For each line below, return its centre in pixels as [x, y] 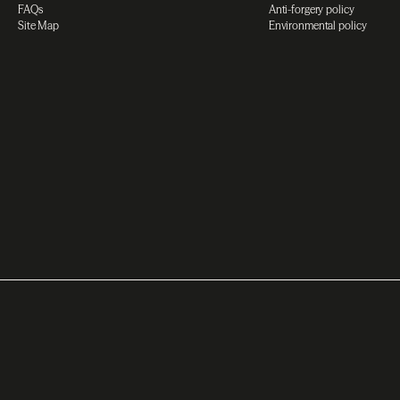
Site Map [39, 25]
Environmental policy [317, 25]
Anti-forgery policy [311, 9]
